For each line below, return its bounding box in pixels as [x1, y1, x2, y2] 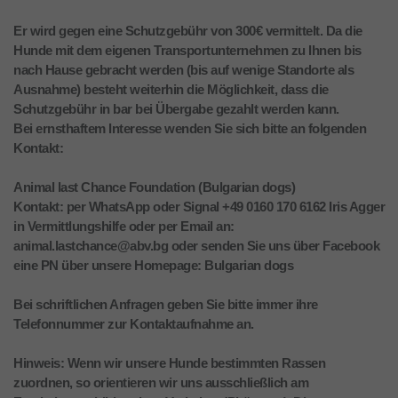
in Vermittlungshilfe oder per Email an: [13, 219, 235, 235]
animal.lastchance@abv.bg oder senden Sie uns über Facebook [13, 238, 379, 254]
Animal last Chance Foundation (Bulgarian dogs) [13, 179, 295, 195]
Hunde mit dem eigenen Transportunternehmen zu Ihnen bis [13, 43, 362, 59]
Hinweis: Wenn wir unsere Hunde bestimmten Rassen [13, 355, 325, 371]
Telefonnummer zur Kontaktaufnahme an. [13, 316, 254, 332]
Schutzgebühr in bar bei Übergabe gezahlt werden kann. [13, 101, 339, 117]
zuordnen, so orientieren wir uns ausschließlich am [13, 375, 308, 391]
